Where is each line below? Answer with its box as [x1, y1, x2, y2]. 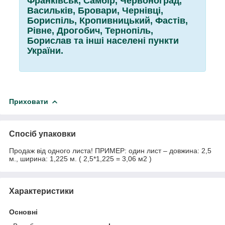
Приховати [9, 97, 48, 105]
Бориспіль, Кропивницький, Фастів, [27, 15, 188, 26]
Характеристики [9, 186, 74, 195]
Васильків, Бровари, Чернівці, [27, 5, 163, 16]
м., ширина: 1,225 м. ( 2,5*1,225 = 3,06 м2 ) [9, 154, 152, 163]
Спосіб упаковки [9, 129, 76, 138]
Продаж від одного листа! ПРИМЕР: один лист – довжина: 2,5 [9, 146, 211, 155]
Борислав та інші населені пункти [27, 35, 179, 46]
